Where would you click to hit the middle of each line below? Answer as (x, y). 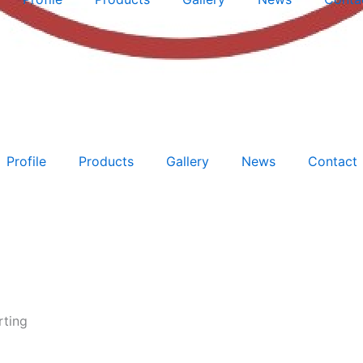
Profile (26, 161)
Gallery (187, 161)
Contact (332, 161)
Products (106, 161)
